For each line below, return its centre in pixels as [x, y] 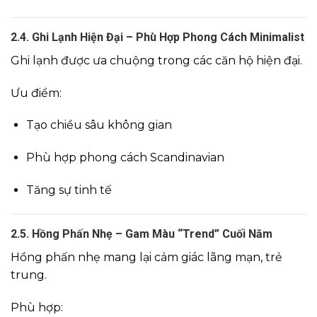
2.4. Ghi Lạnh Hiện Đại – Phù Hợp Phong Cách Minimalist [157, 37]
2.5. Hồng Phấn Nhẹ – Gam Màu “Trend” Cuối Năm [142, 234]
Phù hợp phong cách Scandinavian [125, 158]
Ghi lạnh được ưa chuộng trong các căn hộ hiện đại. [156, 60]
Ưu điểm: [36, 93]
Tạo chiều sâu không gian [99, 125]
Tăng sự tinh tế [69, 190]
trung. [29, 275]
